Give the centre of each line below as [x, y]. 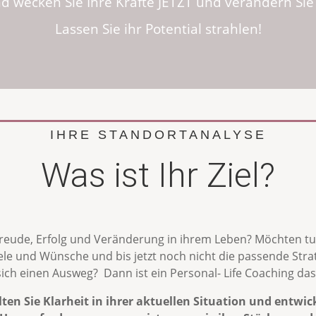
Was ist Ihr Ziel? [158, 176]
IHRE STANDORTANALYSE [158, 135]
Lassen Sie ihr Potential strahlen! [158, 29]
